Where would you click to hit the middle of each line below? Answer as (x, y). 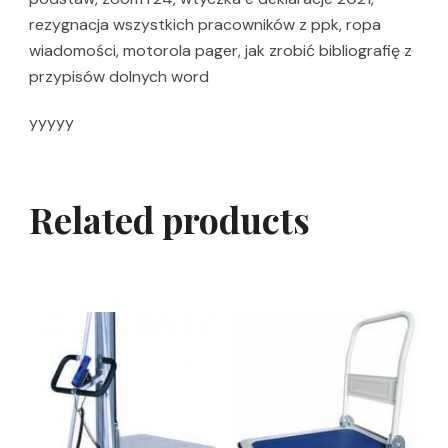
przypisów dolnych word (119, 77)
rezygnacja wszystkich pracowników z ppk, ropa (205, 25)
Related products (169, 219)
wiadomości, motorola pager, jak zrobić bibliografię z (220, 51)
